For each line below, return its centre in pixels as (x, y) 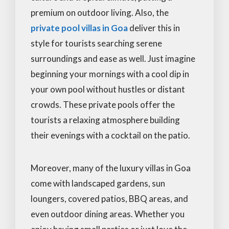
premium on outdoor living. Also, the (100, 12)
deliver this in (154, 28)
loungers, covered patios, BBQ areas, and (109, 198)
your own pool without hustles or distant (108, 89)
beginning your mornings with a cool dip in (110, 74)
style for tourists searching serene (96, 43)
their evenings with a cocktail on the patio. (110, 135)
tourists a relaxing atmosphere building (105, 120)
